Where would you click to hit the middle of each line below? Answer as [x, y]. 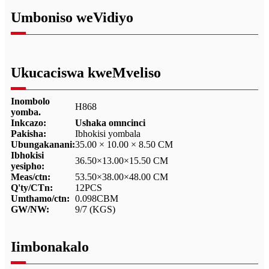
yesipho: [28, 166]
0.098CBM [97, 198]
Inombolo [30, 101]
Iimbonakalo [50, 246]
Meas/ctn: [31, 177]
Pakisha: [29, 133]
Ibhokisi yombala [108, 133]
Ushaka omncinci [110, 122]
